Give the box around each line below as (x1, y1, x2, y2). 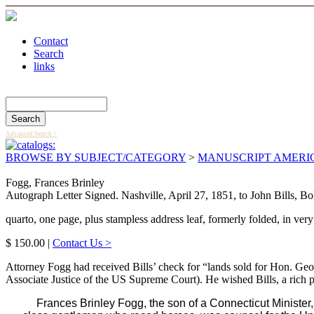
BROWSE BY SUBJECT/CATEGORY (6, 151, 186, 163)
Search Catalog (6, 84, 58, 93)
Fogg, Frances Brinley (6, 177, 104, 189)
